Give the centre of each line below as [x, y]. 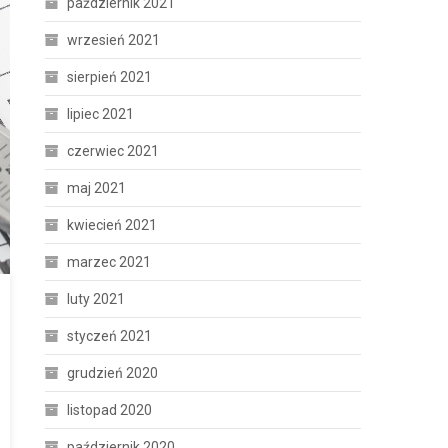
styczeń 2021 [110, 336]
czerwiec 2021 [113, 151]
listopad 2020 [110, 410]
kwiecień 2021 [112, 225]
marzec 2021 [109, 262]
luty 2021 [96, 299]
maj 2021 [97, 188]
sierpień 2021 [110, 77]
